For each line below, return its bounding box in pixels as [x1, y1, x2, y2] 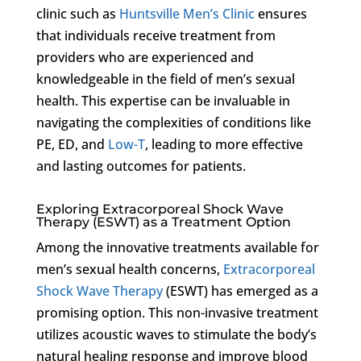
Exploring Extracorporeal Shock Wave [35, 201, 284, 217]
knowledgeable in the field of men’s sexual [35, 69, 295, 88]
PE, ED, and [35, 135, 108, 153]
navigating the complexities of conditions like [35, 113, 311, 131]
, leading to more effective [144, 135, 303, 153]
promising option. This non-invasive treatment [35, 303, 318, 322]
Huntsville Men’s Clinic [118, 4, 255, 23]
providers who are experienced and [35, 48, 254, 66]
